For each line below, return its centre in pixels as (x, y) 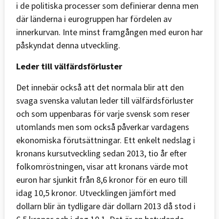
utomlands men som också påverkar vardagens (103, 127)
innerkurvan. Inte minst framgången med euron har (109, 32)
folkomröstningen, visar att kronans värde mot (102, 166)
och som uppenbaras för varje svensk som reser (103, 113)
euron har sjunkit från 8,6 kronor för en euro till (102, 179)
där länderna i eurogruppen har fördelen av (94, 19)
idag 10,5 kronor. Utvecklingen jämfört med (96, 193)
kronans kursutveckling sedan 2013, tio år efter (101, 153)
